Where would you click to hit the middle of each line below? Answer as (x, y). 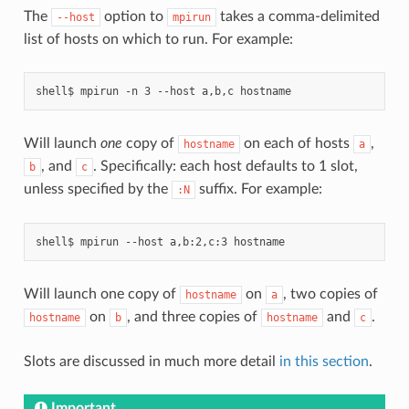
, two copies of (330, 294)
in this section (324, 361)
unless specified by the (97, 189)
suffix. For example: (258, 189)
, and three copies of (194, 316)
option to (133, 16)
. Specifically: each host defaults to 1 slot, (225, 166)
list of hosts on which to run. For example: (158, 39)
